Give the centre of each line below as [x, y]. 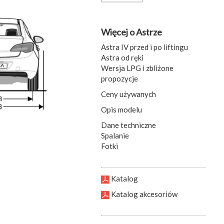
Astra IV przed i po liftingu [144, 47]
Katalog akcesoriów [144, 194]
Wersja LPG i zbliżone [137, 68]
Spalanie [115, 136]
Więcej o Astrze [131, 32]
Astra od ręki [122, 58]
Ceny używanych [128, 94]
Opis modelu [121, 110]
